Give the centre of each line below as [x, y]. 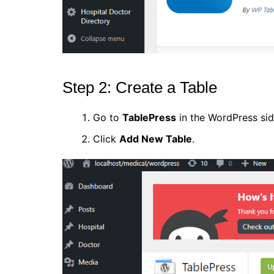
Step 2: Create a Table [140, 88]
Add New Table [156, 139]
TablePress [149, 118]
